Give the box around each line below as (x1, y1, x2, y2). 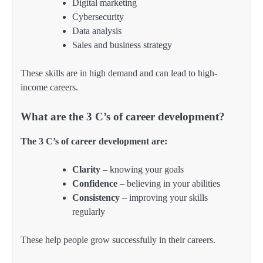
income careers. (21, 82, 78, 92)
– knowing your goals (100, 164, 184, 175)
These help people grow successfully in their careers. (21, 235, 215, 245)
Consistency (72, 193, 120, 203)
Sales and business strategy (72, 39, 172, 50)
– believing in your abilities (117, 178, 220, 189)
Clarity (72, 164, 100, 175)
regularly (72, 207, 105, 217)
